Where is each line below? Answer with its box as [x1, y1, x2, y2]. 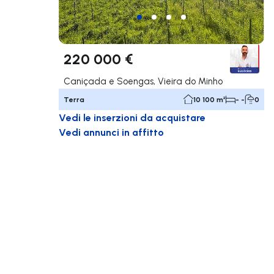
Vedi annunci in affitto [59, 125, 164, 138]
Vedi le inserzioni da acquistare [59, 110, 206, 124]
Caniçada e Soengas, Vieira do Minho [64, 75, 223, 87]
